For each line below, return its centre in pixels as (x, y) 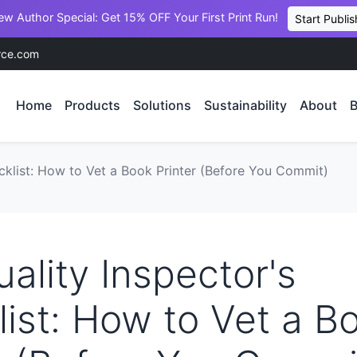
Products (92, 106)
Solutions (162, 106)
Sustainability (245, 106)
